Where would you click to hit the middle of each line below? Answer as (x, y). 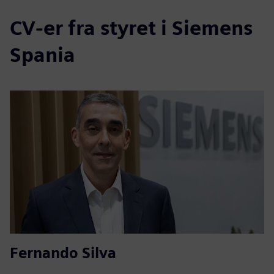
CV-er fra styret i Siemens (131, 28)
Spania (43, 54)
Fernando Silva (63, 253)
